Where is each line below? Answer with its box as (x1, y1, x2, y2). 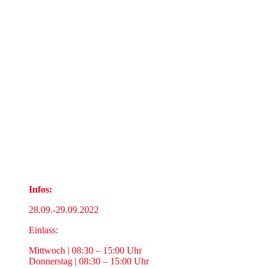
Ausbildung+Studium (44, 14, 224, 34)
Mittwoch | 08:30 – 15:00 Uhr (29, 245, 142, 255)
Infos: (29, 184, 52, 194)
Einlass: (29, 225, 58, 235)
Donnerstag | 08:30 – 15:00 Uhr (29, 256, 149, 266)
